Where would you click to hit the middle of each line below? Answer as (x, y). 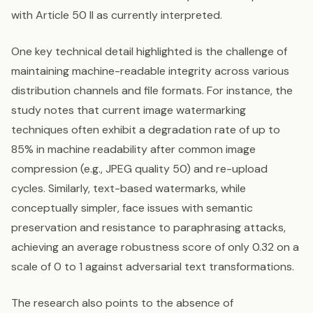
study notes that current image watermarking (129, 110)
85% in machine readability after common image (133, 150)
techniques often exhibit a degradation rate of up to (146, 130)
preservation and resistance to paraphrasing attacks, (148, 228)
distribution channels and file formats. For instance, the (152, 91)
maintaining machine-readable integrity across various (150, 71)
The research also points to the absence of (122, 303)
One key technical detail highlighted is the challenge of (149, 52)
